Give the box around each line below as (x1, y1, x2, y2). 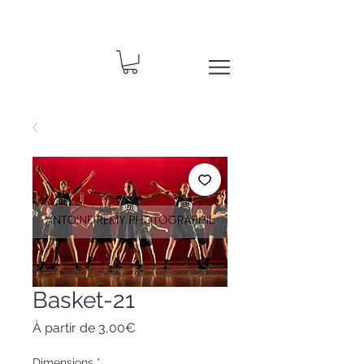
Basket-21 (32, 286, 135, 314)
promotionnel (135, 334, 216, 350)
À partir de (32, 319, 98, 336)
